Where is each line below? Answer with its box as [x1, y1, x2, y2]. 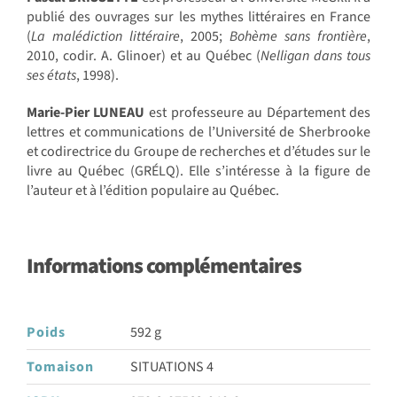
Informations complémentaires [26, 250, 301, 282]
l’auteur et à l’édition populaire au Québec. [26, 180, 279, 200]
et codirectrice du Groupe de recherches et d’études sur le [26, 141, 371, 161]
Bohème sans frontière [230, 26, 368, 46]
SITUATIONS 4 [129, 356, 214, 377]
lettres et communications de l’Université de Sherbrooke [26, 121, 371, 142]
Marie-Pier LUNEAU [26, 102, 145, 122]
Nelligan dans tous [261, 45, 371, 66]
